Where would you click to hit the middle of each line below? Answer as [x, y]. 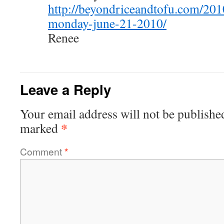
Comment [42, 151]
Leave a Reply [65, 89]
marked [40, 128]
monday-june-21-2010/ [107, 23]
